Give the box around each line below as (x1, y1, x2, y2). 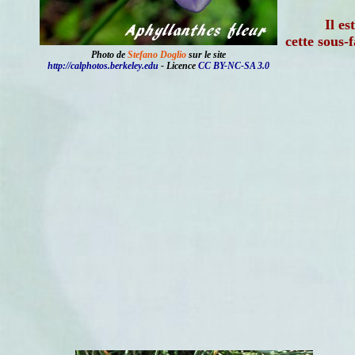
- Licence (158, 60, 198, 71)
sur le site (186, 49, 226, 60)
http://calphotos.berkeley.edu (48, 60, 158, 71)
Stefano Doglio (128, 49, 186, 60)
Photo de (91, 49, 128, 60)
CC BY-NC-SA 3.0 (198, 60, 269, 71)
